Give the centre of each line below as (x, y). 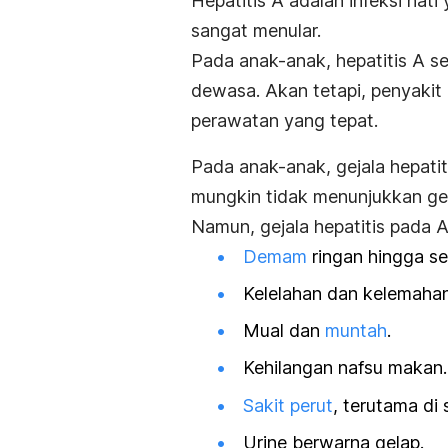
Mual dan (284, 331)
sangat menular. (256, 30)
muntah (356, 331)
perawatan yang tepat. (284, 120)
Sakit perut (288, 405)
